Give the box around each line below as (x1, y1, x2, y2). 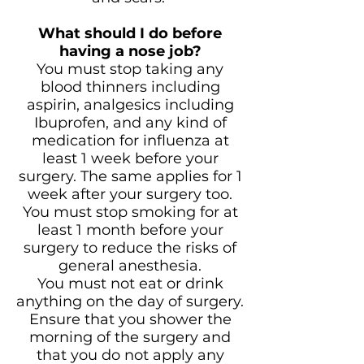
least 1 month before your (37, 221, 223, 239)
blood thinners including (40, 78, 220, 96)
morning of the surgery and (29, 328, 231, 346)
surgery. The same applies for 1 (18, 167, 242, 185)
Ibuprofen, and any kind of (33, 114, 227, 132)
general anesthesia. (58, 257, 201, 275)
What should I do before (38, 24, 222, 42)
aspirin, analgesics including (26, 96, 234, 114)
